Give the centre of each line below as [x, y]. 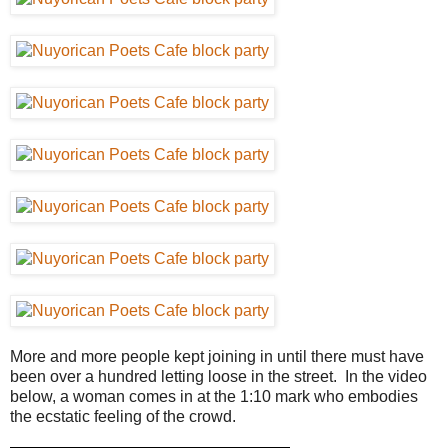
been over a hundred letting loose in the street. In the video [218, 376]
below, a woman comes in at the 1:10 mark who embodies [214, 396]
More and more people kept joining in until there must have [217, 356]
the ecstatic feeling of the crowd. [123, 416]
